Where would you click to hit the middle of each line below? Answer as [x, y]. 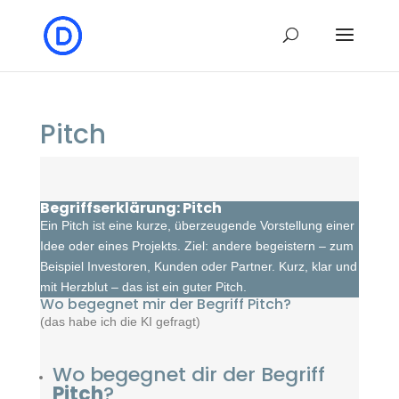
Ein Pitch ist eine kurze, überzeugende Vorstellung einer [197, 225]
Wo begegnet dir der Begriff [188, 375]
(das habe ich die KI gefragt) [120, 322]
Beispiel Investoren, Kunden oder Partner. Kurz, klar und [198, 266]
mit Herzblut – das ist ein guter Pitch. [143, 287]
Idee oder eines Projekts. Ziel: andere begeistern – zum [196, 246]
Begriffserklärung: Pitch [130, 208]
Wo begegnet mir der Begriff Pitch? [165, 304]
